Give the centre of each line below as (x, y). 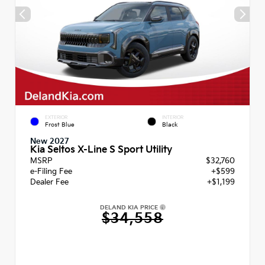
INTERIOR (173, 118)
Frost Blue (60, 125)
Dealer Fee (49, 182)
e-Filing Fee (51, 171)
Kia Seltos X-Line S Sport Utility (101, 150)
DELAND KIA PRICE (130, 207)
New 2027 (50, 141)
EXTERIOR (56, 118)
